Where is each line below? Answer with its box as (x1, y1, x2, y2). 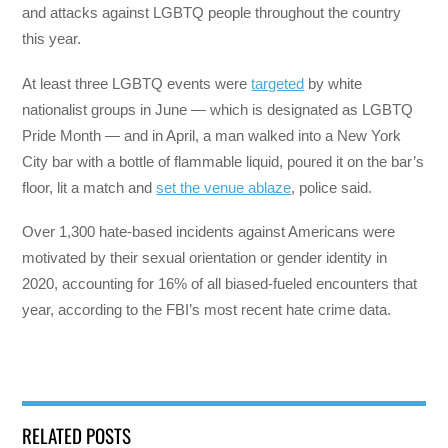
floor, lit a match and (22, 178, 157, 196)
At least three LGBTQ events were (22, 74, 252, 92)
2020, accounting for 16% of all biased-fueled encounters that (22, 274, 418, 292)
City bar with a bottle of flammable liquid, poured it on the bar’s (22, 152, 425, 170)
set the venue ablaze (156, 178, 292, 196)
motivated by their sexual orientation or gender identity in (22, 248, 388, 266)
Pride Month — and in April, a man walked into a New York (22, 126, 402, 144)
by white (304, 74, 363, 92)
